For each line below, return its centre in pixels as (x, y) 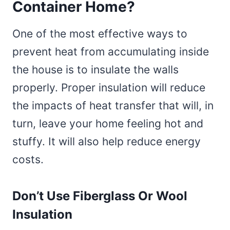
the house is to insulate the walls (95, 69)
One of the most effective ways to (100, 33)
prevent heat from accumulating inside (111, 51)
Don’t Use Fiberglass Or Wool (100, 196)
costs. (28, 159)
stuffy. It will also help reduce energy (107, 141)
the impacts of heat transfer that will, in (113, 105)
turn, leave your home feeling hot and (108, 123)
